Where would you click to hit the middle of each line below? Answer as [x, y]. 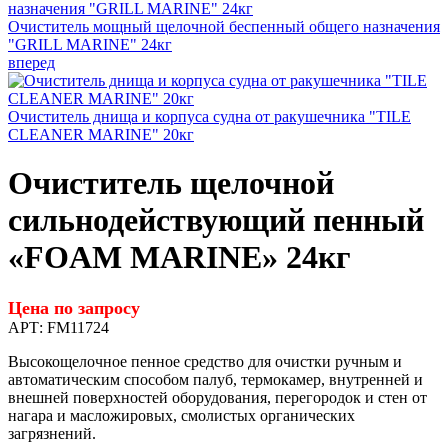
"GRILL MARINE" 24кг [90, 44]
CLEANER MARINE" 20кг [101, 134]
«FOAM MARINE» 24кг [179, 257]
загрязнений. [52, 433]
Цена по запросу [74, 307]
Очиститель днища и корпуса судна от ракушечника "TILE [209, 116]
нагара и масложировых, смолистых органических [181, 415]
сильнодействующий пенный [216, 220]
